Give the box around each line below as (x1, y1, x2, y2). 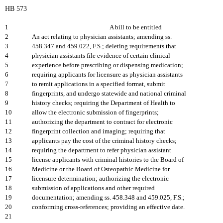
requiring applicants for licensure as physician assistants (32, 71, 183, 78)
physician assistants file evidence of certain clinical (32, 52, 170, 59)
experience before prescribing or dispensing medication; (32, 62, 183, 69)
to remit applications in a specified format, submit (32, 81, 165, 88)
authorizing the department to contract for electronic (32, 118, 173, 125)
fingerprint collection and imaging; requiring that (32, 128, 165, 135)
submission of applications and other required (32, 185, 155, 192)
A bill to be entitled (109, 24, 162, 31)
